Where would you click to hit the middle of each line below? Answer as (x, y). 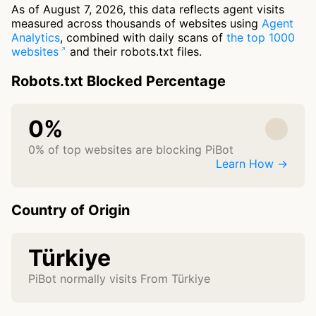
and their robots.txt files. (134, 52)
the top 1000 (261, 38)
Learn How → (252, 164)
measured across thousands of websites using (136, 24)
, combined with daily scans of (143, 38)
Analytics (36, 38)
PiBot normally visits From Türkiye (119, 279)
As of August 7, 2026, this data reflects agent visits (148, 10)
